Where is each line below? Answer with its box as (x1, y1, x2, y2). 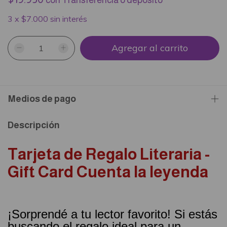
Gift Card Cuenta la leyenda (8, 163, 211, 181)
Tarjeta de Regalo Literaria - (8, 145, 210, 164)
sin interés (50, 14, 87, 24)
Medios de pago (8, 94, 76, 104)
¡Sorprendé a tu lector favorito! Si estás (8, 207, 217, 221)
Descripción (8, 120, 60, 130)
